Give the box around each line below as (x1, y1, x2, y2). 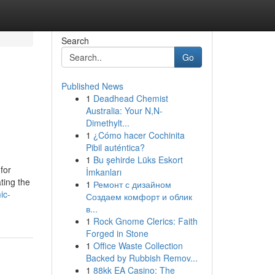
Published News (61, 80, 123, 92)
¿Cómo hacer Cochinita (93, 129, 185, 141)
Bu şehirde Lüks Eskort (93, 153, 183, 166)
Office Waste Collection (93, 239, 183, 252)
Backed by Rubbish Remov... (85, 252, 198, 264)
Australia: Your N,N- (85, 104, 163, 117)
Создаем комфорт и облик (85, 190, 192, 203)
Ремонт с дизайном (93, 178, 171, 190)
